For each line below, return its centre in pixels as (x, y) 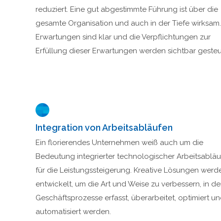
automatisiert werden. (73, 212)
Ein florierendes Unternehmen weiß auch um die (119, 143)
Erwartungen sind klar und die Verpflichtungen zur (123, 37)
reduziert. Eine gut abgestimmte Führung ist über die (127, 10)
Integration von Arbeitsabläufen (104, 128)
